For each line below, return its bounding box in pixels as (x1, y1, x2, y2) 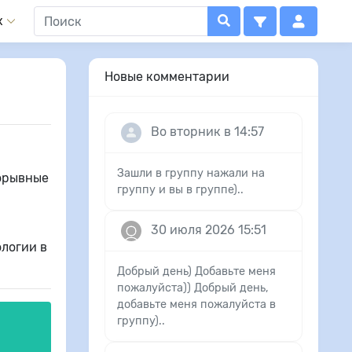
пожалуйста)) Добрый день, (117, 281, 269, 295)
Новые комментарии (104, 69, 229, 84)
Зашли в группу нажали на (117, 167, 265, 180)
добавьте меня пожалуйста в (117, 298, 276, 311)
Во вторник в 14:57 (151, 124, 264, 140)
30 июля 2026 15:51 (151, 222, 266, 238)
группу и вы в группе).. (117, 183, 244, 196)
